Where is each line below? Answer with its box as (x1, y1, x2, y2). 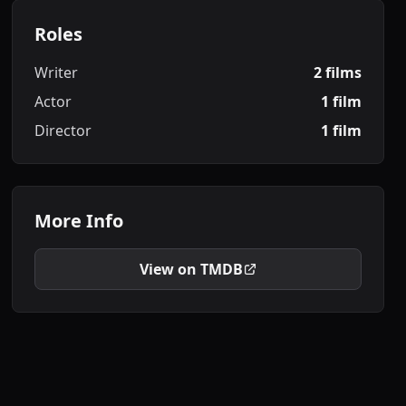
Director (34, 121, 92, 140)
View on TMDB (139, 259, 243, 279)
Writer (34, 63, 79, 82)
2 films (313, 63, 362, 82)
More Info (34, 208, 124, 233)
